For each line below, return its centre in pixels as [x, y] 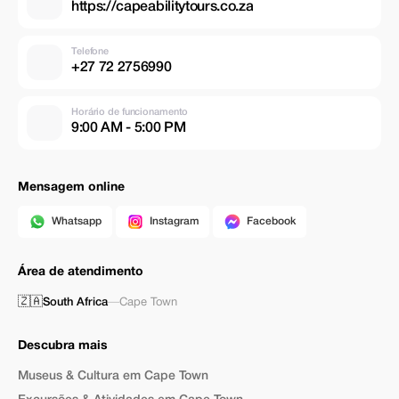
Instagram [174, 221]
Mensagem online [71, 187]
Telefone [90, 51]
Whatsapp [77, 221]
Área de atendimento [81, 272]
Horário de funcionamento [130, 112]
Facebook [271, 221]
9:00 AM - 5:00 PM [129, 128]
